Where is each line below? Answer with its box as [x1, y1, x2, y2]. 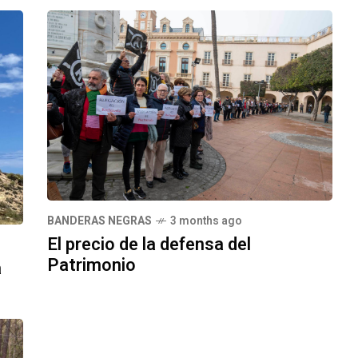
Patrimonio [47, 253, 136, 279]
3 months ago [170, 213, 242, 230]
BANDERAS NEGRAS [47, 213, 152, 230]
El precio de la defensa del [47, 232, 251, 258]
